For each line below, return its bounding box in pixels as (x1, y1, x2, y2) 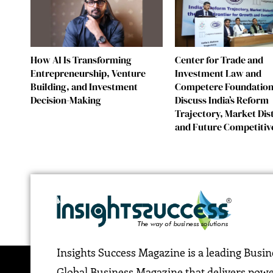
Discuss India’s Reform (175, 93, 269, 107)
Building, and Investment (30, 79, 138, 93)
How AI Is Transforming (30, 52, 132, 66)
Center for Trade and (175, 52, 264, 66)
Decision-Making (30, 93, 102, 107)
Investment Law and (175, 66, 262, 80)
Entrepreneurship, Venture (30, 66, 146, 80)
